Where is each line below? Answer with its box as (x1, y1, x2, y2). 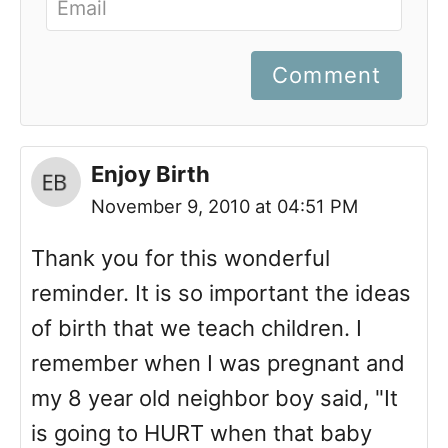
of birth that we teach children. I (31, 315, 362, 342)
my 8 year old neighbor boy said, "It (31, 385, 398, 412)
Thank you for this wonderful (31, 245, 330, 272)
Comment (272, 62, 381, 89)
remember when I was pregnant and (31, 350, 405, 377)
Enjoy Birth (91, 161, 210, 188)
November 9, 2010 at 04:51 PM (91, 195, 358, 218)
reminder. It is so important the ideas (31, 280, 411, 307)
